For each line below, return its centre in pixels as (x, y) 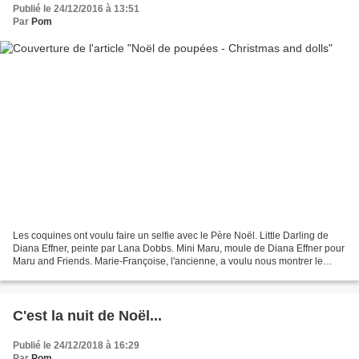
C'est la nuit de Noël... (87, 316)
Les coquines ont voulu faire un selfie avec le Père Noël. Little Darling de (171, 236)
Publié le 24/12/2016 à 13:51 (76, 8)
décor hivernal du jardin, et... (75, 274)
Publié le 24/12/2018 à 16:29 (76, 346)
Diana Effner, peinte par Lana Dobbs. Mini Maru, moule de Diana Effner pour (179, 249)
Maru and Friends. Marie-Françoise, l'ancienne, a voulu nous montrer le (168, 262)
